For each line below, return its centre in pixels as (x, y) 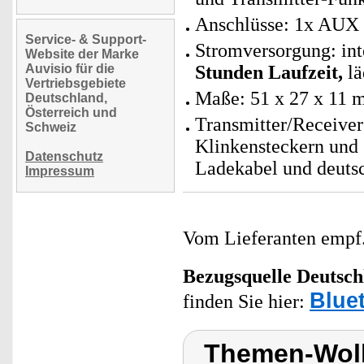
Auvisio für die (70, 69)
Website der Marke (82, 54)
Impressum (60, 171)
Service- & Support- (86, 39)
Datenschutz (64, 156)
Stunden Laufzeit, (269, 72)
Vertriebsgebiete (76, 83)
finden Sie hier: (246, 301)
